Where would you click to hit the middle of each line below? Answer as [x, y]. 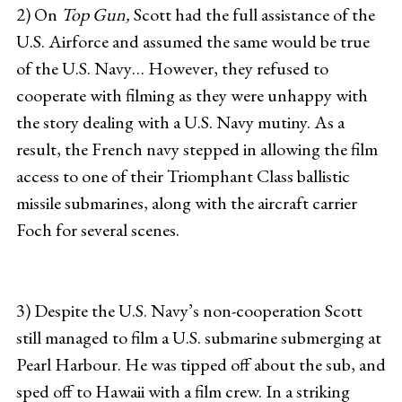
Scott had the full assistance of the [252, 14]
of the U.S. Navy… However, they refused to [172, 68]
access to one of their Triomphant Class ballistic [183, 175]
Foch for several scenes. [97, 229]
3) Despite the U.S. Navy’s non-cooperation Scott [189, 310]
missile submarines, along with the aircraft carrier [186, 202]
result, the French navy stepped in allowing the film [197, 149]
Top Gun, [95, 14]
